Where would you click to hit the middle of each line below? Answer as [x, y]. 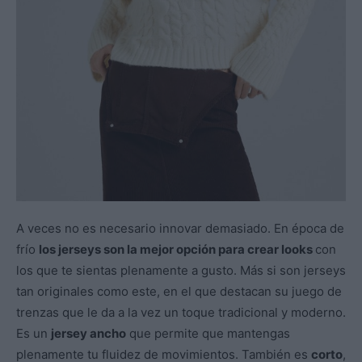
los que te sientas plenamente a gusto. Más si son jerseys [181, 270]
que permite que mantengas [208, 333]
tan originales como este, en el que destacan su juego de [179, 291]
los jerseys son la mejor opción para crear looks [177, 249]
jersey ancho [88, 333]
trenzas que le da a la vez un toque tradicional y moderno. [181, 312]
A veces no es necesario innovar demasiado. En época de [180, 228]
